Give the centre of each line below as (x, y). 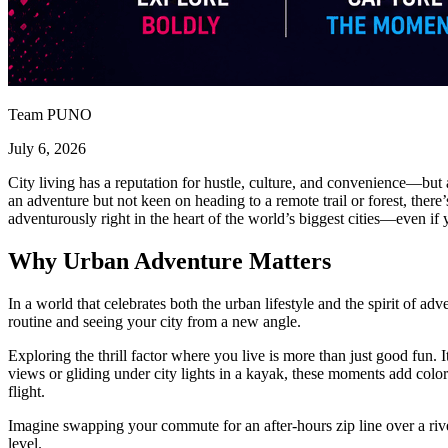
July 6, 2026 (47, 149)
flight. (26, 392)
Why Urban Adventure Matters (169, 261)
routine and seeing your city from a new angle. (154, 322)
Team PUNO (50, 115)
